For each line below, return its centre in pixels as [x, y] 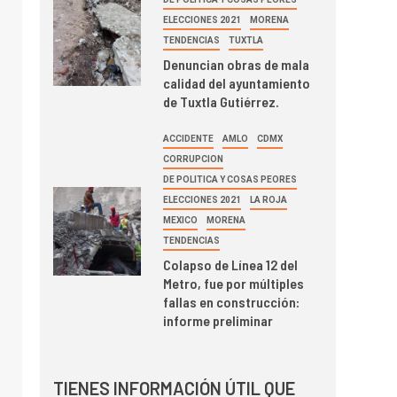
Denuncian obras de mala [237, 64]
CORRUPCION [194, 159]
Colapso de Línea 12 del [231, 264]
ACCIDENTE [189, 138]
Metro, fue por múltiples [234, 283]
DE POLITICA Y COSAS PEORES [230, 179]
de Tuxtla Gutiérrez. [222, 101]
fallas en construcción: [232, 301]
